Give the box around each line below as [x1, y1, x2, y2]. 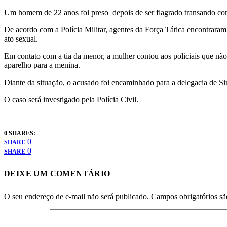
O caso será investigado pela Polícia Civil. [4, 95, 138, 104]
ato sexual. [4, 34, 38, 44]
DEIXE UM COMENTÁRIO [4, 169, 110, 178]
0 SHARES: [4, 130, 35, 137]
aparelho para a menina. [4, 61, 80, 70]
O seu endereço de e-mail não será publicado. [4, 192, 149, 201]
